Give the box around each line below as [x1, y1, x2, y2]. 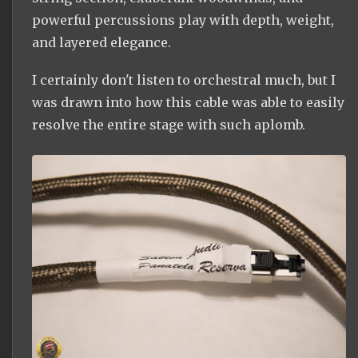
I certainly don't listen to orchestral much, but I [32, 72, 336, 89]
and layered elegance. [32, 34, 171, 51]
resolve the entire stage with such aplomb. [32, 117, 305, 133]
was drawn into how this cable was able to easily [32, 94, 344, 111]
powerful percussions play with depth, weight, [32, 12, 334, 29]
